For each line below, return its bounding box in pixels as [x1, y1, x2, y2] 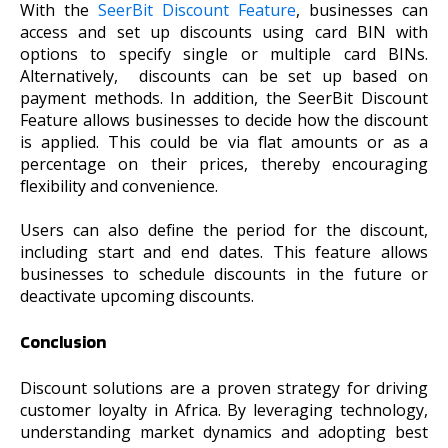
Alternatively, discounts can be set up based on [20, 64, 428, 87]
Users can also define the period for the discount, [20, 219, 428, 242]
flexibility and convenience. [20, 174, 218, 197]
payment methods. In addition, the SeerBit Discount [20, 86, 428, 109]
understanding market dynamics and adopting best [20, 420, 428, 443]
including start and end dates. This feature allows [20, 241, 428, 264]
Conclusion [20, 331, 106, 353]
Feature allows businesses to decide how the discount [20, 108, 428, 131]
